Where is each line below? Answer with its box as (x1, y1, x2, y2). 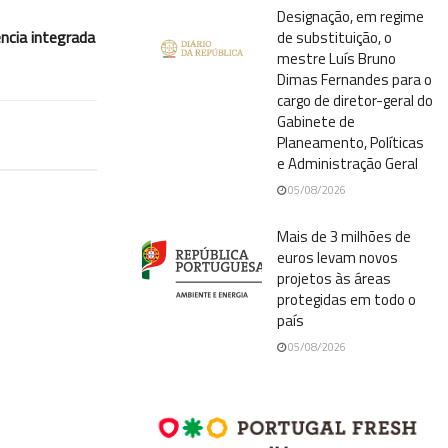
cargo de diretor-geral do (277, 88, 433, 112)
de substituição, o (277, 25, 392, 49)
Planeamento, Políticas (277, 130, 424, 154)
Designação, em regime (277, 4, 424, 28)
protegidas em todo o (277, 287, 416, 311)
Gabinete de (277, 109, 355, 133)
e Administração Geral (277, 151, 418, 175)
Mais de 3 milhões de (277, 224, 411, 248)
